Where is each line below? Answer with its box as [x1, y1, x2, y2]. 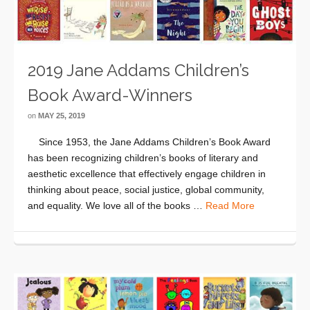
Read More [206, 199, 255, 211]
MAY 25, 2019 [38, 111, 85, 120]
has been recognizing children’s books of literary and [28, 152, 258, 163]
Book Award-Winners [28, 84, 192, 105]
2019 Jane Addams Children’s [28, 60, 249, 80]
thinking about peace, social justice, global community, [28, 183, 264, 195]
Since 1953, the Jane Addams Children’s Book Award [28, 136, 271, 147]
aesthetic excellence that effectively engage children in [28, 167, 266, 179]
